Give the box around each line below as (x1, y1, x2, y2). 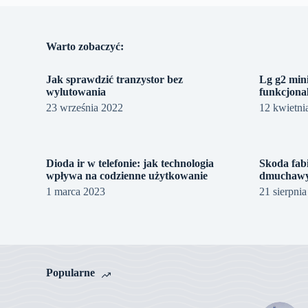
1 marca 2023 (46, 185, 106, 197)
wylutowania (46, 85, 107, 98)
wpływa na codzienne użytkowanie (46, 169, 208, 181)
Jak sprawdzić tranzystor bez (46, 73, 184, 85)
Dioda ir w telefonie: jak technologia (46, 157, 214, 169)
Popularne (46, 267, 96, 279)
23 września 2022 (46, 101, 124, 113)
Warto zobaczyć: (46, 40, 124, 52)
